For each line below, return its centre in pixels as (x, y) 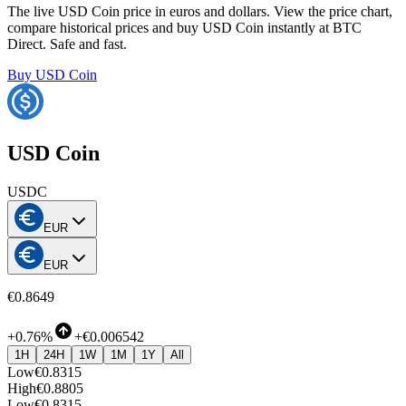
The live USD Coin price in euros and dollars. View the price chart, (200, 12)
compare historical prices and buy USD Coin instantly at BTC (184, 28)
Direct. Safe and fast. (67, 44)
